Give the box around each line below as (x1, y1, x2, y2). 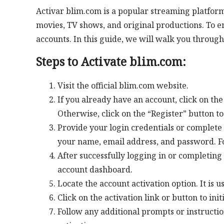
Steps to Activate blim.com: (36, 53, 186, 69)
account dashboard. (57, 163, 132, 175)
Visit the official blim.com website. (57, 79, 188, 91)
